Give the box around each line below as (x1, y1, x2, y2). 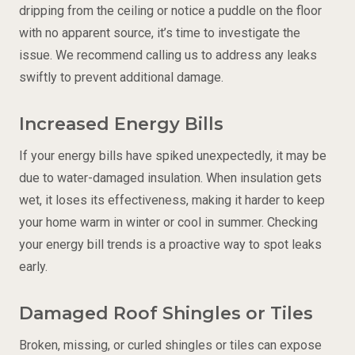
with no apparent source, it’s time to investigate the (19, 25, 300, 40)
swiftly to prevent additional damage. (19, 69, 223, 85)
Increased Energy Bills (19, 113, 223, 135)
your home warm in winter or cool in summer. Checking (19, 215, 318, 231)
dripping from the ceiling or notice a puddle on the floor (19, 2, 322, 18)
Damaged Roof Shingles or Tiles (19, 303, 313, 325)
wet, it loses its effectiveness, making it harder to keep (19, 193, 325, 208)
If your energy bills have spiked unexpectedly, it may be (19, 148, 326, 164)
